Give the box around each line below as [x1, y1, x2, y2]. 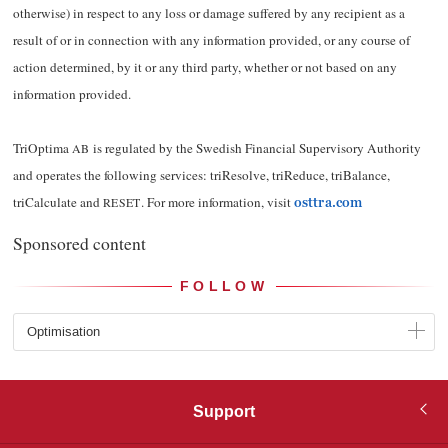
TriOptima [12, 139, 72, 158]
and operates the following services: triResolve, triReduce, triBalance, [12, 166, 390, 185]
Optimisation [26, 322, 100, 340]
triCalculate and [12, 193, 103, 212]
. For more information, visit [140, 193, 294, 212]
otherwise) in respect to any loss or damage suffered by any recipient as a [12, 4, 405, 23]
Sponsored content [12, 231, 146, 256]
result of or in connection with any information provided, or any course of [12, 31, 410, 50]
